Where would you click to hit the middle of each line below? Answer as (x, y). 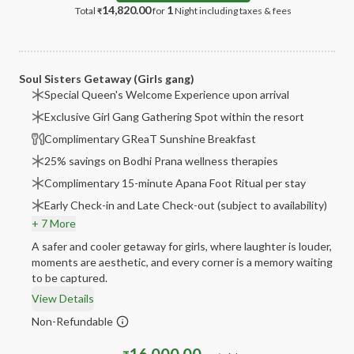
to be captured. (70, 278)
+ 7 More (54, 223)
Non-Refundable (72, 321)
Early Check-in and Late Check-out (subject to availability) (186, 205)
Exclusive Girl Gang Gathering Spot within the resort (174, 117)
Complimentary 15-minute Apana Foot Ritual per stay (175, 183)
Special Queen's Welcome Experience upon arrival (167, 94)
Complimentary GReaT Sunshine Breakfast (150, 139)
